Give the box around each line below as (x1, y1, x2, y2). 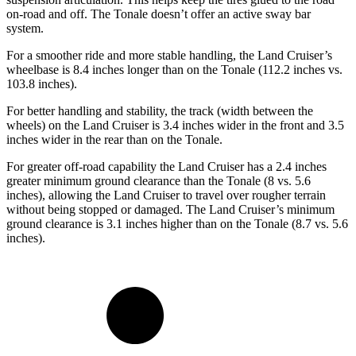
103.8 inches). (6, 77, 77, 91)
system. (6, 21, 44, 36)
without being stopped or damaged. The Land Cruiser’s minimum (6, 203, 335, 217)
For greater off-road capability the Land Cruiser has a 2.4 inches (6, 160, 327, 174)
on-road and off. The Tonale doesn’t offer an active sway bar (6, 7, 311, 21)
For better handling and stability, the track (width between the (6, 104, 313, 118)
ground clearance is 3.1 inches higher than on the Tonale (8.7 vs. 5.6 (6, 217, 348, 231)
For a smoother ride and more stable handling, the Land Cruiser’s (6, 48, 332, 63)
